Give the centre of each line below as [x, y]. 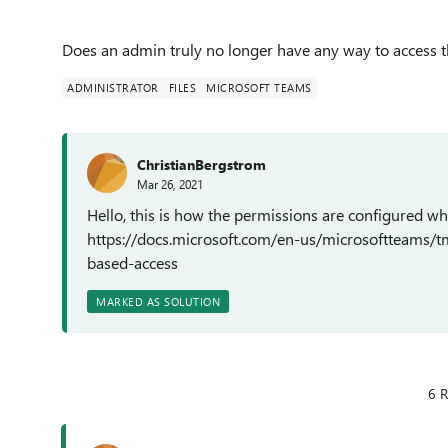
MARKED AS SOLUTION [158, 301]
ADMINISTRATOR [113, 87]
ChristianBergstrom [201, 164]
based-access [132, 262]
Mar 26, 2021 [170, 183]
